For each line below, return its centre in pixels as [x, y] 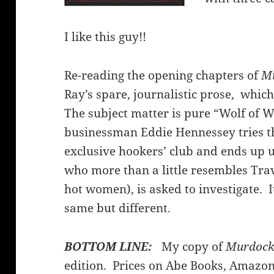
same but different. [118, 208]
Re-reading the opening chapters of [163, 76]
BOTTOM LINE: [112, 246]
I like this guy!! [106, 37]
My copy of [192, 246]
